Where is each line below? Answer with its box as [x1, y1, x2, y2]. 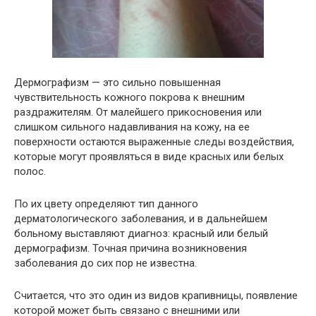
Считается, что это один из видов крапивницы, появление [14, 288, 298, 302]
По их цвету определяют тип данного [14, 197, 198, 210]
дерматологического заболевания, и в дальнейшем [14, 212, 267, 225]
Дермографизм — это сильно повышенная [14, 75, 221, 89]
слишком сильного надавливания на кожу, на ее [14, 120, 250, 133]
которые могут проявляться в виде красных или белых [14, 150, 284, 163]
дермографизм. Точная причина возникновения [14, 241, 247, 255]
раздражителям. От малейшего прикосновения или [14, 105, 262, 119]
